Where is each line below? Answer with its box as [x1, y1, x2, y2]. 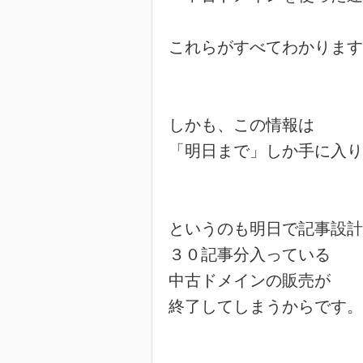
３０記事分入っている [169, 245, 331, 264]
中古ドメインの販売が [169, 271, 331, 290]
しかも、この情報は [169, 115, 314, 135]
